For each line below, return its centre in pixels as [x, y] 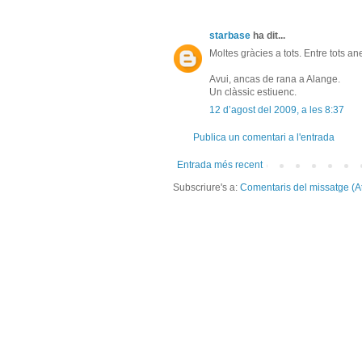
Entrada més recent [220, 164]
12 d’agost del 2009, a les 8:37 [277, 109]
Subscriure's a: [206, 187]
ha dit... [268, 35]
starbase [230, 35]
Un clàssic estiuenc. [253, 92]
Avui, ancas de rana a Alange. [275, 79]
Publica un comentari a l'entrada [264, 137]
